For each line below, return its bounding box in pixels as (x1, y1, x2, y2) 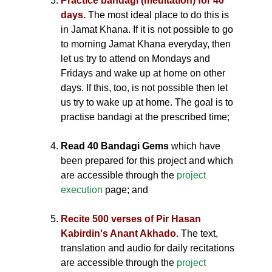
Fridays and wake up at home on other (61, 68, 225, 78)
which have (169, 141, 220, 151)
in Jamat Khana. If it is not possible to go (61, 24, 233, 35)
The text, (178, 228, 218, 239)
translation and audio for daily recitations (61, 243, 234, 253)
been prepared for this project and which (61, 155, 233, 166)
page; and (103, 185, 148, 195)
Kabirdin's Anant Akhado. (61, 228, 178, 239)
